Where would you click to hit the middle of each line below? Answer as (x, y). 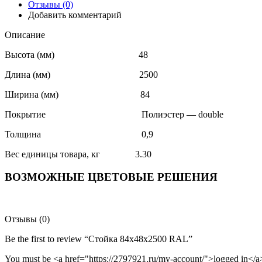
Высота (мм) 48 (76, 54)
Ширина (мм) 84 (77, 94)
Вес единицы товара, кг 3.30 (78, 154)
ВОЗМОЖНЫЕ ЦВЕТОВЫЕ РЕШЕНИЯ (111, 177)
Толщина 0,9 (79, 134)
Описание (25, 35)
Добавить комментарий (75, 15)
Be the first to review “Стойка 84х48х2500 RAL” (99, 239)
